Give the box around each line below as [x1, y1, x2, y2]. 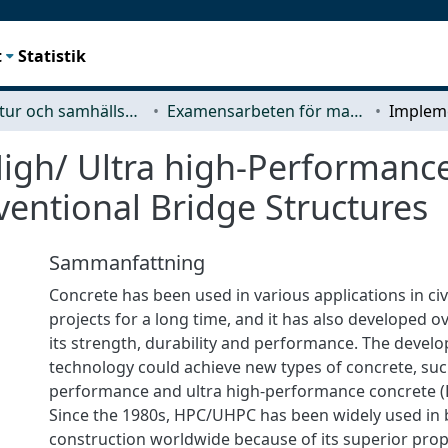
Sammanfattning [49, 248, 205, 276]
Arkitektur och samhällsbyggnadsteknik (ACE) [125, 99, 138, 122]
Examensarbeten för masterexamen [350, 99, 363, 122]
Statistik [18, 44, 87, 67]
